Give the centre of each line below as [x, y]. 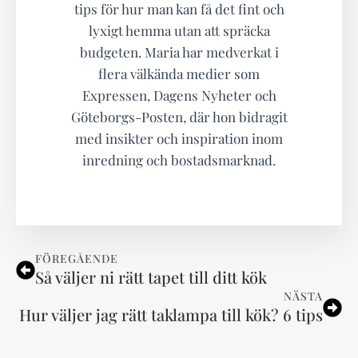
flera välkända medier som [179, 74]
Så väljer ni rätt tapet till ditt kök [151, 277]
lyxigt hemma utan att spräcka [179, 31]
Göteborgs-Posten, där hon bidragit [179, 117]
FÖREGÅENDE [77, 259]
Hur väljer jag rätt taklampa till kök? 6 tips [171, 315]
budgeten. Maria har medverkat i [179, 52]
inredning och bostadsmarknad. [179, 160]
